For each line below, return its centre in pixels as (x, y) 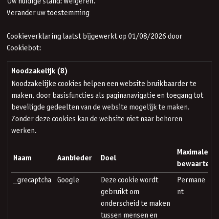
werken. (24, 131)
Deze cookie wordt (130, 180)
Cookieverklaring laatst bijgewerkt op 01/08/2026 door (95, 36)
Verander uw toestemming (48, 13)
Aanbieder (75, 158)
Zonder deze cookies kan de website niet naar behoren (97, 119)
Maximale (193, 152)
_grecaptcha (32, 180)
